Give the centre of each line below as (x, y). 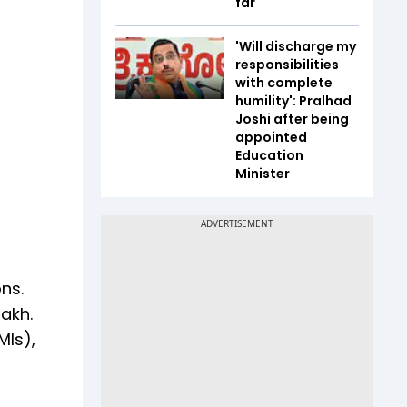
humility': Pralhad (293, 101)
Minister (263, 174)
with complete (284, 83)
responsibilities (287, 65)
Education (269, 155)
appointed (271, 137)
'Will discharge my (296, 46)
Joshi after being (292, 119)
